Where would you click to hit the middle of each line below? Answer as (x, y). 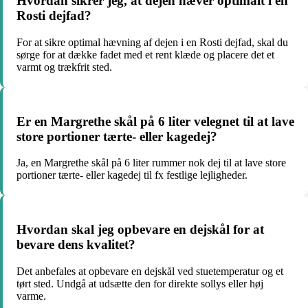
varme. (31, 296)
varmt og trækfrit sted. (64, 67)
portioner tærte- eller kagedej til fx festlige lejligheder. (132, 175)
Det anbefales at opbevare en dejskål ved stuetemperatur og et (150, 271)
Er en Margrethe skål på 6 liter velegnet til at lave (155, 121)
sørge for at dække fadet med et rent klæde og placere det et (145, 55)
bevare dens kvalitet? (76, 245)
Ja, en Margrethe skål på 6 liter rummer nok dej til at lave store (151, 163)
